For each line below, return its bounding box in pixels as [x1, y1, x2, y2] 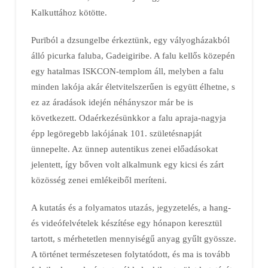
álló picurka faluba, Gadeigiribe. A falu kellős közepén [31, 50, 235, 60]
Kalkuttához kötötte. [31, 7, 107, 17]
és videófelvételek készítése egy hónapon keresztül [31, 218, 222, 229]
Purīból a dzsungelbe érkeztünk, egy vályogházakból [31, 34, 230, 45]
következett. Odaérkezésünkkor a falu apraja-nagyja [31, 112, 226, 123]
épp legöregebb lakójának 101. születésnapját [31, 127, 202, 138]
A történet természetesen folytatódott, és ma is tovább [31, 249, 230, 260]
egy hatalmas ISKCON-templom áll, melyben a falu [31, 65, 224, 76]
